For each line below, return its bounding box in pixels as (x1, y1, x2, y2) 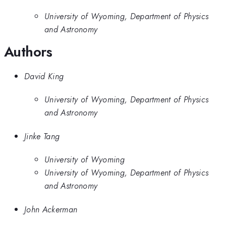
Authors (4, 41, 52, 62)
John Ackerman (24, 203, 78, 215)
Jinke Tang (24, 130, 60, 142)
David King (24, 70, 64, 82)
